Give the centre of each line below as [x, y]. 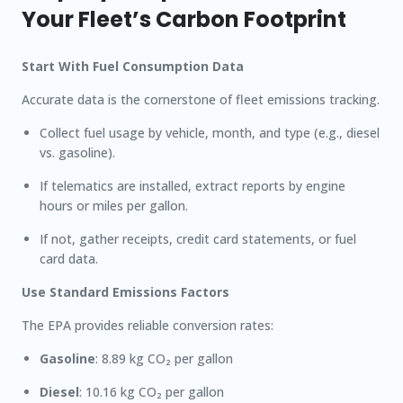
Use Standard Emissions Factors [125, 292]
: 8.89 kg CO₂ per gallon [164, 358]
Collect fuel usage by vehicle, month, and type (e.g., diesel [210, 133]
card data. [69, 259]
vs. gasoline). [77, 152]
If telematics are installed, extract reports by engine [193, 186]
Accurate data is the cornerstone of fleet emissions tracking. [201, 99]
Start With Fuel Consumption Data [133, 66]
